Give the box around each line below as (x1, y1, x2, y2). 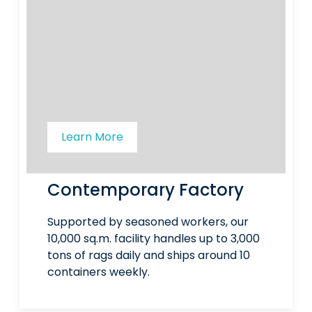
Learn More (61, 129, 123, 146)
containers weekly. (47, 264, 150, 281)
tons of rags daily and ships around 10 (47, 247, 250, 264)
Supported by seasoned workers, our (47, 214, 249, 231)
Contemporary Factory (47, 178, 244, 202)
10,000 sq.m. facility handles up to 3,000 (47, 231, 260, 247)
